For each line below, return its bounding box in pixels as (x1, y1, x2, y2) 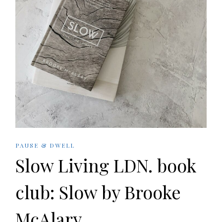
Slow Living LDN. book (15, 153, 197, 177)
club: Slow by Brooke (15, 180, 181, 204)
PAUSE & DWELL (15, 141, 75, 150)
